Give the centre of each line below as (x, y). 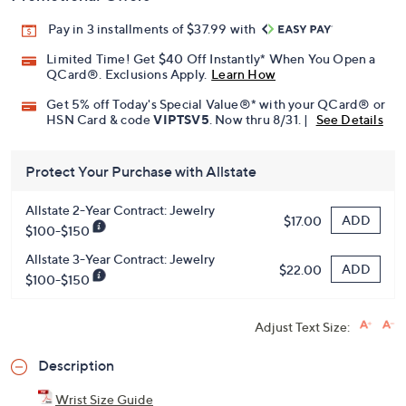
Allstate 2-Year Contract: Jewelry (120, 279)
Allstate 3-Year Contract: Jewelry (120, 328)
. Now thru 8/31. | (260, 188)
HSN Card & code (100, 188)
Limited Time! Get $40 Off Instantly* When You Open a (211, 128)
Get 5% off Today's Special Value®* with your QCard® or (216, 173)
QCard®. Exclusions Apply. (127, 143)
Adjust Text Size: (302, 396)
